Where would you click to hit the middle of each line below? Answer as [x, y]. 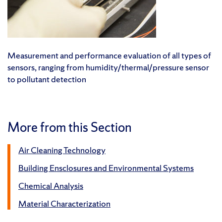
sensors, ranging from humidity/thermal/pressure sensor [108, 67]
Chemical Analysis [51, 185]
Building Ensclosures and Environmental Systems [106, 167]
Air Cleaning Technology [62, 150]
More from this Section [70, 127]
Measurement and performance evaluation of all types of [109, 55]
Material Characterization [64, 203]
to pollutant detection [47, 79]
